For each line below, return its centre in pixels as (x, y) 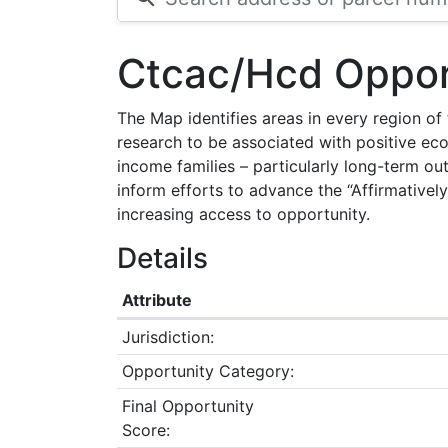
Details (162, 258)
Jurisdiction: (167, 336)
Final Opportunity (187, 405)
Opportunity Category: (207, 371)
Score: (145, 429)
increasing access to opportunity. (243, 214)
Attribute (156, 299)
